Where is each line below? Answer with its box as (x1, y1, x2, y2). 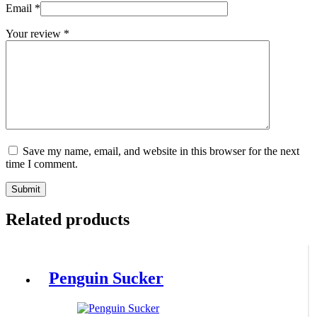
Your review (6, 27, 64, 40)
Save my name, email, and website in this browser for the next (23, 144, 299, 157)
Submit (11, 183, 40, 195)
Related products (6, 210, 129, 229)
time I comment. (6, 157, 78, 170)
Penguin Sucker (49, 269, 163, 288)
